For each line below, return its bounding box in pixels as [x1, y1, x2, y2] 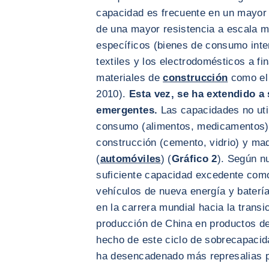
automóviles [100, 153, 161, 165]
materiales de [96, 72, 163, 84]
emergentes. [96, 104, 158, 116]
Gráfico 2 [171, 153, 217, 165]
